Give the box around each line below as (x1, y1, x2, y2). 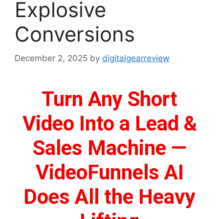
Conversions (15, 22, 135, 47)
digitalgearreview (102, 53, 170, 63)
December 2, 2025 (15, 53, 88, 63)
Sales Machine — (33, 135, 186, 160)
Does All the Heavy (23, 184, 196, 209)
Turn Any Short (42, 87, 177, 111)
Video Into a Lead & (22, 111, 197, 135)
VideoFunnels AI (35, 160, 184, 184)
